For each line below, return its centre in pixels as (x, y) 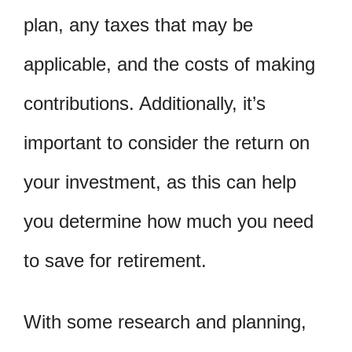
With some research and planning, (165, 321)
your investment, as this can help (160, 181)
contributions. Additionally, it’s (145, 103)
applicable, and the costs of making (169, 64)
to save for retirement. (115, 260)
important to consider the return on (167, 142)
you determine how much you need (169, 221)
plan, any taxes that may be (138, 24)
